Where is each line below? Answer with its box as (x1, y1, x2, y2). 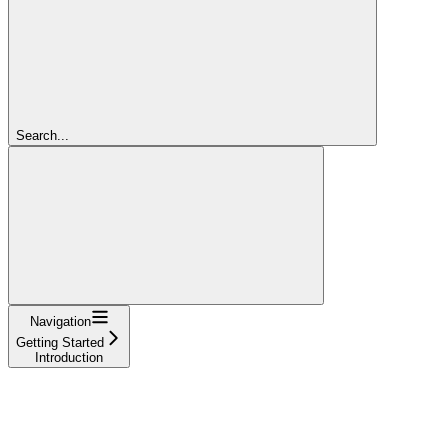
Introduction (35, 349, 103, 365)
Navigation (29, 313, 91, 329)
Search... (16, 127, 69, 143)
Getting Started (16, 334, 104, 350)
